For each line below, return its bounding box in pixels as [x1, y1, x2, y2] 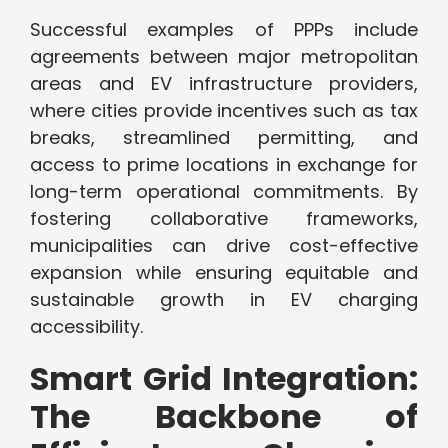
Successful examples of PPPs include [30, 17, 418, 43]
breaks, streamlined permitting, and [30, 125, 418, 151]
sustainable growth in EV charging [30, 287, 418, 313]
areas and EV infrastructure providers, [30, 71, 418, 97]
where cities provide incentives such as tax [30, 98, 418, 124]
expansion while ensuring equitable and [30, 260, 418, 286]
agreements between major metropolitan [30, 44, 418, 70]
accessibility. [30, 314, 143, 340]
